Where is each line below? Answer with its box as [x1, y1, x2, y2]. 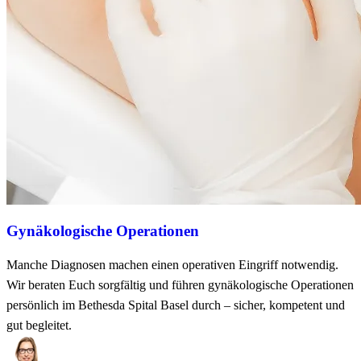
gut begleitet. [6, 317, 72, 332]
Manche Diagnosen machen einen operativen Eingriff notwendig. [6, 257, 338, 272]
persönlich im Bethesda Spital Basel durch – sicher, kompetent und [6, 297, 345, 312]
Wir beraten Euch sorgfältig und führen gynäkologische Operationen [6, 277, 354, 292]
